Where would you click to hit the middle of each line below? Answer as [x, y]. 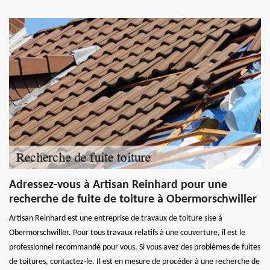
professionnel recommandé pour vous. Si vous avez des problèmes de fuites [135, 247]
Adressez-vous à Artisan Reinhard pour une [118, 185]
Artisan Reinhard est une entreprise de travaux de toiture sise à [116, 218]
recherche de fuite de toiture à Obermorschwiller [133, 199]
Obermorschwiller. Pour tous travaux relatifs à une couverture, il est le [127, 233]
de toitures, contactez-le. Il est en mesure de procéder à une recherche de [134, 262]
